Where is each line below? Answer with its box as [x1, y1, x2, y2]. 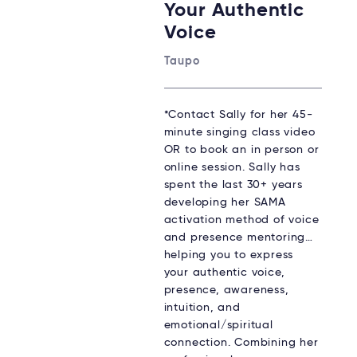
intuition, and [163, 302, 241, 314]
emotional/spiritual [163, 320, 273, 331]
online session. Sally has [163, 162, 300, 174]
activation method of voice [163, 214, 320, 226]
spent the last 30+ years [163, 179, 303, 191]
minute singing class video [163, 127, 316, 139]
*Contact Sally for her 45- [163, 109, 313, 121]
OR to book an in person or [163, 144, 320, 156]
